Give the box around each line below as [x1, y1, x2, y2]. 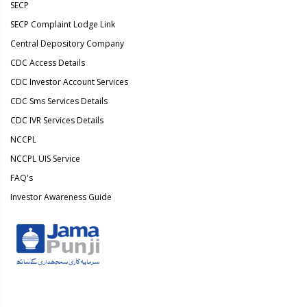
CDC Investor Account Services [10, 76, 128, 88]
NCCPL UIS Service [10, 153, 80, 164]
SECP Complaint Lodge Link [10, 19, 115, 30]
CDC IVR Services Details [10, 114, 103, 126]
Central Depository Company [10, 38, 124, 49]
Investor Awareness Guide [10, 191, 112, 203]
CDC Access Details [10, 57, 85, 69]
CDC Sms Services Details [10, 95, 108, 107]
